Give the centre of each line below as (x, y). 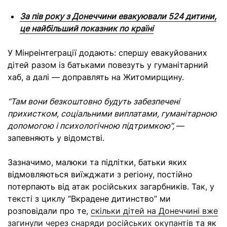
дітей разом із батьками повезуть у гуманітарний (108, 65)
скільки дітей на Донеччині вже (154, 211)
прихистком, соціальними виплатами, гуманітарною (112, 113)
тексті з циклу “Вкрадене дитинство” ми (89, 199)
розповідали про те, (49, 211)
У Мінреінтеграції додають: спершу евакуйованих (107, 53)
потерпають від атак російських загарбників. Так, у (111, 186)
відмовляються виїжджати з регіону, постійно (100, 174)
